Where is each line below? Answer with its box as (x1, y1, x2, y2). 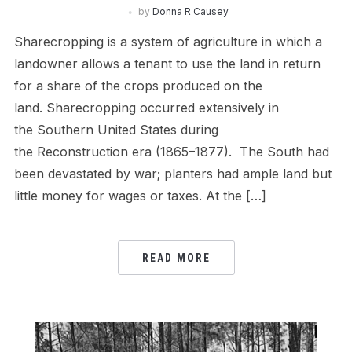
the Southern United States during (13, 121, 218, 137)
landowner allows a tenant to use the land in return (13, 55, 321, 71)
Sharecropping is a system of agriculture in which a (13, 33, 322, 49)
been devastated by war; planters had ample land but (13, 165, 332, 181)
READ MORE (141, 251, 211, 264)
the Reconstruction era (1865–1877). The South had (13, 143, 329, 159)
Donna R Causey (152, 5, 229, 17)
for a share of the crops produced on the (13, 77, 262, 93)
